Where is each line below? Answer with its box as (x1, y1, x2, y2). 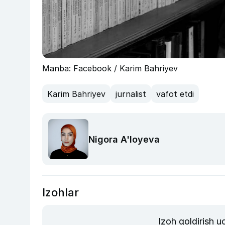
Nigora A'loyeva (88, 134, 160, 145)
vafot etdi (156, 88, 194, 99)
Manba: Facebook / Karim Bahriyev (42, 63, 178, 73)
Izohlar (42, 186, 79, 199)
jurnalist (116, 88, 146, 99)
